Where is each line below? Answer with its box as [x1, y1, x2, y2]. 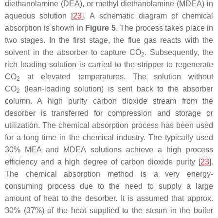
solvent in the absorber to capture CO [5, 48, 142, 57]
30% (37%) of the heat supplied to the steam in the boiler [5, 206, 213, 215]
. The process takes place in [115, 24, 213, 33]
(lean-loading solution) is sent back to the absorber [20, 85, 213, 93]
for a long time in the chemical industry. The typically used [5, 133, 213, 142]
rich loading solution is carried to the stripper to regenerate [5, 60, 213, 69]
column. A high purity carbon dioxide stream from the [5, 97, 213, 106]
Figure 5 [85, 24, 116, 33]
